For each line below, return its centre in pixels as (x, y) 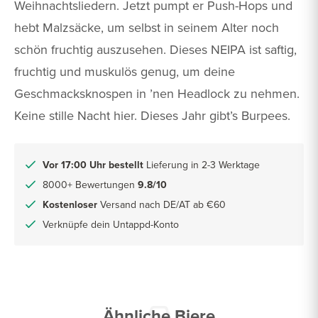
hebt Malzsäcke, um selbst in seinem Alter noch (147, 27)
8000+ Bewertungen (90, 184)
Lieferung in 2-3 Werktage (202, 164)
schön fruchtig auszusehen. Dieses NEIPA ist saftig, (155, 49)
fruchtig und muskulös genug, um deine (125, 71)
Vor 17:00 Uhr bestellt (93, 164)
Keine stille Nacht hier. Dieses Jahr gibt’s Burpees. (152, 115)
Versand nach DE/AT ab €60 (161, 204)
